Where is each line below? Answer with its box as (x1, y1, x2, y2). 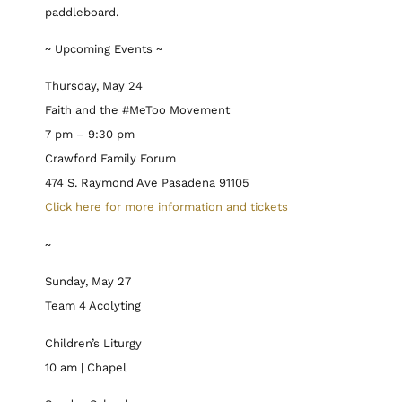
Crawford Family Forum (45, 152, 176, 166)
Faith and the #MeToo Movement (45, 103, 230, 118)
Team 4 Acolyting (45, 299, 141, 313)
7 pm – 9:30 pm (45, 127, 135, 142)
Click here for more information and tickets (45, 200, 288, 214)
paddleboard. (45, 4, 118, 19)
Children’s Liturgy (45, 336, 142, 350)
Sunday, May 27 (45, 275, 131, 289)
